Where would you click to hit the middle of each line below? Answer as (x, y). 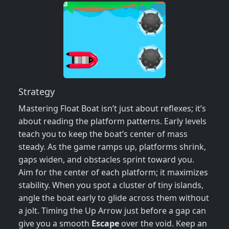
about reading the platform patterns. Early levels (112, 121)
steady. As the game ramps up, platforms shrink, (112, 147)
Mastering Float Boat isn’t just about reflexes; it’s (112, 109)
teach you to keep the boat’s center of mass (103, 134)
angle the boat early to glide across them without (114, 198)
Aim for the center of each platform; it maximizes (113, 173)
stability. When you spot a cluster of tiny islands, (111, 185)
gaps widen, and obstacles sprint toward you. (106, 160)
